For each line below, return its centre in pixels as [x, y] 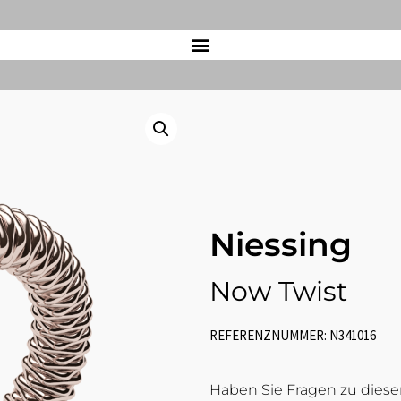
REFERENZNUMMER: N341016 [293, 335]
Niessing [281, 244]
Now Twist [278, 291]
